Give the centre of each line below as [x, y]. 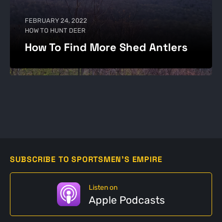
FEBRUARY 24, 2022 [56, 20]
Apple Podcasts [127, 200]
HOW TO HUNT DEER [55, 30]
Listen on [103, 188]
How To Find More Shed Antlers [106, 47]
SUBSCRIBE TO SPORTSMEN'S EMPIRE [86, 159]
